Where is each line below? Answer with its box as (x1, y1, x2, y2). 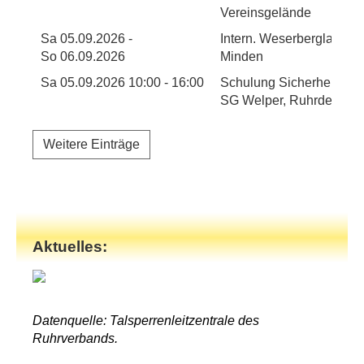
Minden (220, 50, 263, 64)
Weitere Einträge (43, 137, 140, 152)
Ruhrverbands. (32, 331, 118, 346)
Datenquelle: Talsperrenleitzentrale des (32, 314, 259, 328)
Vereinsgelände (220, 6, 311, 20)
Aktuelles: (32, 238, 107, 256)
